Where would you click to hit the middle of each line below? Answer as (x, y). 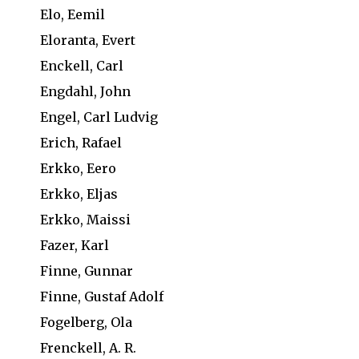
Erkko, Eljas (79, 194)
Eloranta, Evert (88, 40)
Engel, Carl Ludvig (99, 117)
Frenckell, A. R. (88, 348)
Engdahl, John (85, 91)
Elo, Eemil (73, 14)
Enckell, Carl (82, 66)
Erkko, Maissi (85, 220)
